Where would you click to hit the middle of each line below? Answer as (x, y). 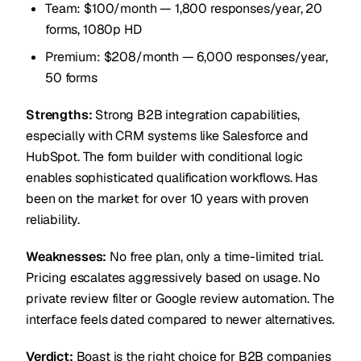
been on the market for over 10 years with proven (168, 199)
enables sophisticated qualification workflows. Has (172, 178)
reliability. (53, 220)
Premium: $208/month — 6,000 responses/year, (187, 57)
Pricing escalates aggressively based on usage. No (173, 278)
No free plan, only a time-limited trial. (215, 257)
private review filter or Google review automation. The (180, 299)
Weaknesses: (66, 257)
